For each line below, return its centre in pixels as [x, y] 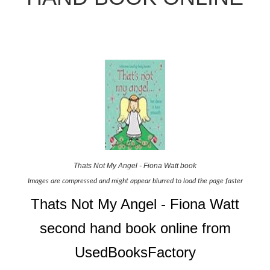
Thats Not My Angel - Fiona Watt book [135, 165]
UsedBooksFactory [135, 252]
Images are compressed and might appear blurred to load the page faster [135, 181]
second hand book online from [135, 228]
